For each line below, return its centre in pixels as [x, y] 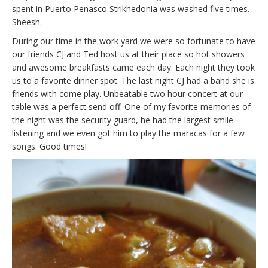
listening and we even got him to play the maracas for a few [128, 133]
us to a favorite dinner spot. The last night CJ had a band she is [133, 80]
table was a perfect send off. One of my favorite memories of [131, 107]
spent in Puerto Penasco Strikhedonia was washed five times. [131, 9]
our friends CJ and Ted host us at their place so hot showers [128, 54]
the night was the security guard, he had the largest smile [123, 120]
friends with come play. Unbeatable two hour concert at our [127, 94]
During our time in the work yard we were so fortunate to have [134, 41]
